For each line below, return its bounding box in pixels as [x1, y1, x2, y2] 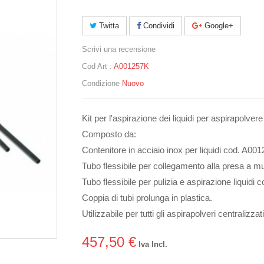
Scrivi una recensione [82, 45, 156, 54]
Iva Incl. [136, 240, 167, 249]
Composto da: [82, 129, 136, 140]
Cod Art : [82, 62, 112, 71]
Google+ [202, 21, 233, 31]
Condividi [141, 21, 174, 31]
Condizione [82, 79, 120, 88]
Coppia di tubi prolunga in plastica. [82, 193, 212, 203]
